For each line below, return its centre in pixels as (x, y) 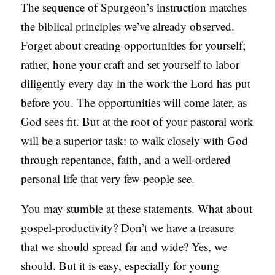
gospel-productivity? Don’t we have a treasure (128, 228)
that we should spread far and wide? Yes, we (124, 247)
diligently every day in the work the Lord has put (136, 83)
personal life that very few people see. (108, 179)
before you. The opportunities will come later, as (134, 103)
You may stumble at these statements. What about (137, 209)
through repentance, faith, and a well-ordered (126, 160)
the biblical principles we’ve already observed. (128, 26)
